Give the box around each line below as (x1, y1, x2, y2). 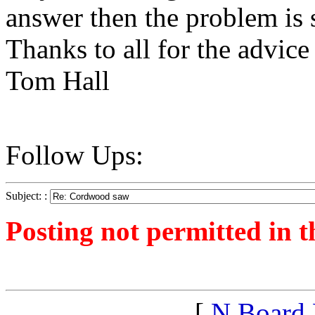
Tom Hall (6, 65, 110, 96)
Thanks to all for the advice (6, 34, 309, 65)
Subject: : (6, 190, 50, 202)
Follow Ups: (6, 140, 143, 171)
